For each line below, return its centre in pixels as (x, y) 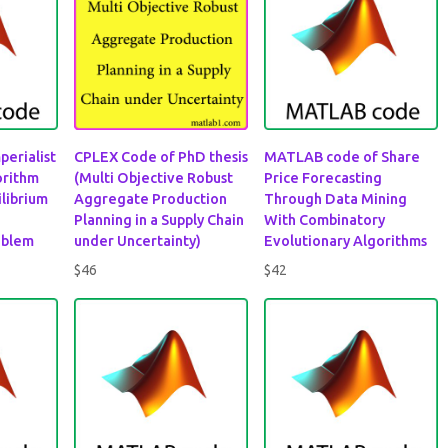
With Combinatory (325, 219)
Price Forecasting (323, 177)
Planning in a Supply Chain (159, 219)
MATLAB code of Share (342, 156)
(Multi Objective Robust (154, 177)
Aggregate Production (151, 198)
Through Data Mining (336, 198)
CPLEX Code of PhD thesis (161, 156)
